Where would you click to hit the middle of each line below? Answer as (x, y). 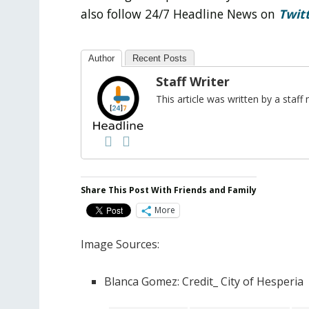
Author (101, 58)
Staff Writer (193, 81)
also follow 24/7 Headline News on (180, 13)
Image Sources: (120, 244)
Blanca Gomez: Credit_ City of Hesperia (204, 281)
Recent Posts (160, 58)
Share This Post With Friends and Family (169, 190)
